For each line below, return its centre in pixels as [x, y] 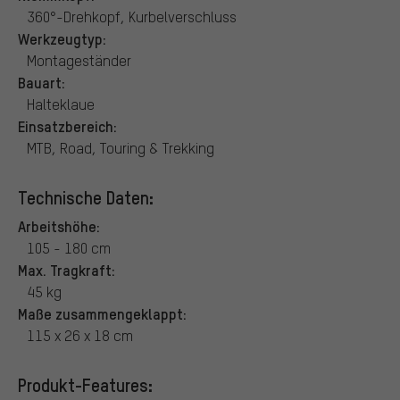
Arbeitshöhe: [59, 225]
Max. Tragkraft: [67, 269]
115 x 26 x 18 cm [80, 335]
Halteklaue [61, 104]
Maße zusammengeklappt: [102, 313]
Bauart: [42, 82]
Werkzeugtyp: [62, 38]
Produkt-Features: [85, 384]
